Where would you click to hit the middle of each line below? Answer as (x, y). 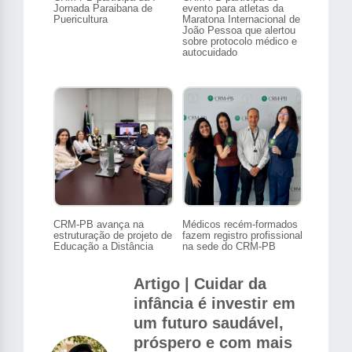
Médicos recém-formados (240, 225)
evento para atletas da (233, 9)
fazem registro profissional (242, 236)
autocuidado (210, 53)
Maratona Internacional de (241, 20)
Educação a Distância (103, 247)
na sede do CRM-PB (229, 247)
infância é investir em (214, 304)
